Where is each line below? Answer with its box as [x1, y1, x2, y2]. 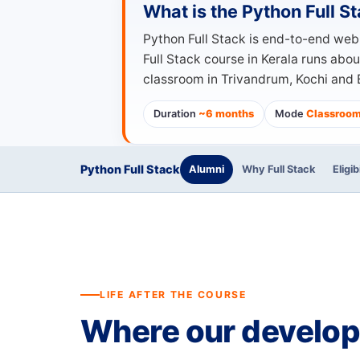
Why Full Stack [242, 162, 315, 175]
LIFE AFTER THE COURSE [100, 288, 247, 301]
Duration [153, 107, 198, 120]
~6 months [198, 107, 254, 120]
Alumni [189, 162, 224, 175]
